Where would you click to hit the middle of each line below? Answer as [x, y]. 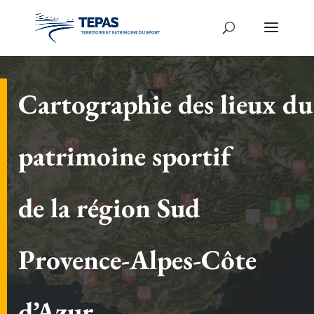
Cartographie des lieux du [165, 104]
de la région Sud [109, 208]
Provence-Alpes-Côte [137, 260]
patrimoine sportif [124, 156]
